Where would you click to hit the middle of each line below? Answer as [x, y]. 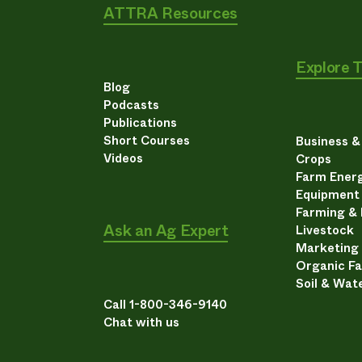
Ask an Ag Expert [166, 231]
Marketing [328, 248]
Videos [124, 158]
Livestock [325, 231]
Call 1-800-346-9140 [166, 305]
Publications [141, 122]
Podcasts [132, 105]
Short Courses [147, 140]
